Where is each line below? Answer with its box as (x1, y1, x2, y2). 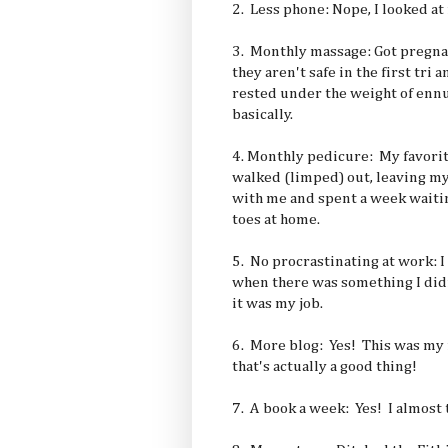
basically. (232, 106, 293, 122)
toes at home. (232, 211, 320, 227)
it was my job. (232, 295, 323, 311)
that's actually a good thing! (232, 358, 417, 374)
